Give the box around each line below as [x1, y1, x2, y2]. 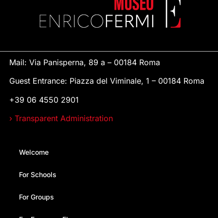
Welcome [18, 147, 49, 156]
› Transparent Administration [9, 113, 113, 124]
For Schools [18, 170, 56, 179]
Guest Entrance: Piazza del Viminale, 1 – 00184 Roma [9, 76, 204, 86]
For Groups [18, 192, 54, 201]
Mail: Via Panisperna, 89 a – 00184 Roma [9, 57, 160, 67]
